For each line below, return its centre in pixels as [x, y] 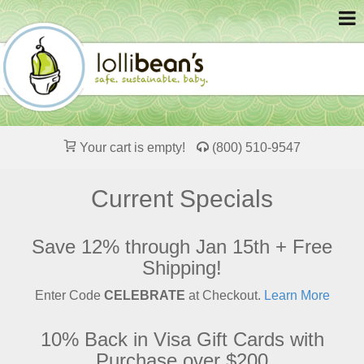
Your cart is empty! [132, 147]
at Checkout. [223, 295]
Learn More [295, 295]
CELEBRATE [144, 295]
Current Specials [182, 199]
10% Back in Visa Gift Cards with [182, 339]
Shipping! [182, 268]
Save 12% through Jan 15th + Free [182, 247]
